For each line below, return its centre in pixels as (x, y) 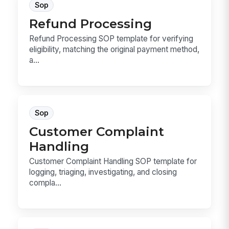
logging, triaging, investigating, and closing (103, 172)
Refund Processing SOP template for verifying (111, 39)
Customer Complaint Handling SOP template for (113, 161)
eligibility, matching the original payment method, (114, 50)
